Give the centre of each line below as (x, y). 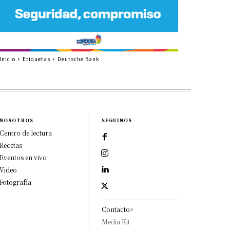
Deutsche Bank (78, 59)
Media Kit (116, 221)
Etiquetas (36, 59)
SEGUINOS (117, 120)
